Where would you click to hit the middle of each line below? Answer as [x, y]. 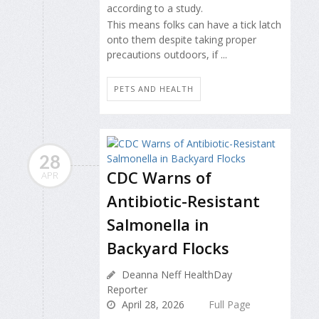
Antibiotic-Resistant [183, 201]
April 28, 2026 [152, 305]
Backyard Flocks [168, 248]
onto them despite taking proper [182, 39]
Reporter [127, 290]
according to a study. [155, 9]
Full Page [230, 305]
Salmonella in [158, 225]
